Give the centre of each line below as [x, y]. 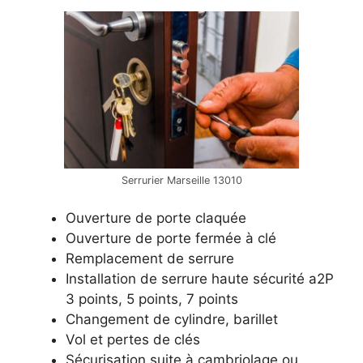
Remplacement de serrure [150, 258]
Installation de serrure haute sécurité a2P [200, 278]
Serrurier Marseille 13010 [181, 180]
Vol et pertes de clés [133, 339]
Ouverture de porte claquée [156, 218]
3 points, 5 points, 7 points [152, 299]
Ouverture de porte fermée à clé [171, 238]
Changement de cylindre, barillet [172, 319]
